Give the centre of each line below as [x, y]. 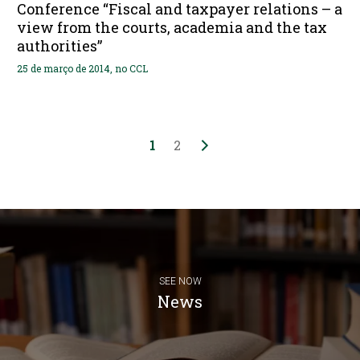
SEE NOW [180, 282]
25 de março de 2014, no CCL [82, 68]
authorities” [59, 45]
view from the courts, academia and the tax [172, 27]
